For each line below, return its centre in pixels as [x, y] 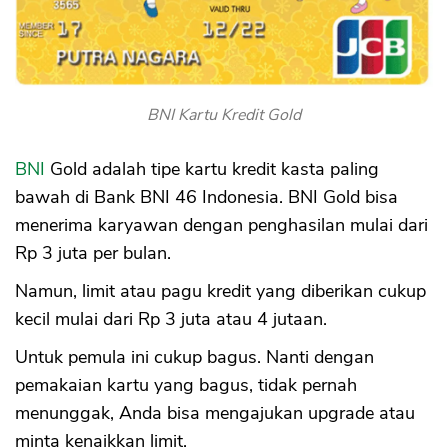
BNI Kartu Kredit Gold [224, 115]
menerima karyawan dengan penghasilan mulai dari [221, 225]
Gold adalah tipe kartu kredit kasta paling [214, 169]
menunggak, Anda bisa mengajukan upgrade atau [215, 413]
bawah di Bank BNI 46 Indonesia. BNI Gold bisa [206, 197]
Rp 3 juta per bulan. [93, 253]
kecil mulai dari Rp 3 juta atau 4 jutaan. [171, 319]
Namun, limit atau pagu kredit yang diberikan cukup [220, 291]
